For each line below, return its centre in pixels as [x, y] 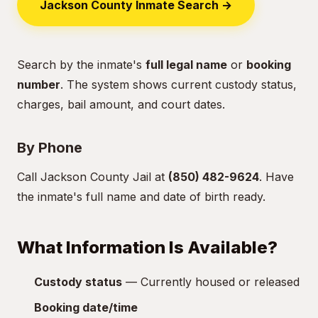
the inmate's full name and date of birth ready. [141, 197]
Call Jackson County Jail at [93, 177]
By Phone [50, 148]
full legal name [186, 65]
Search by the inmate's [81, 65]
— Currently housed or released [211, 282]
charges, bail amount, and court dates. [121, 104]
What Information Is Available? [147, 247]
